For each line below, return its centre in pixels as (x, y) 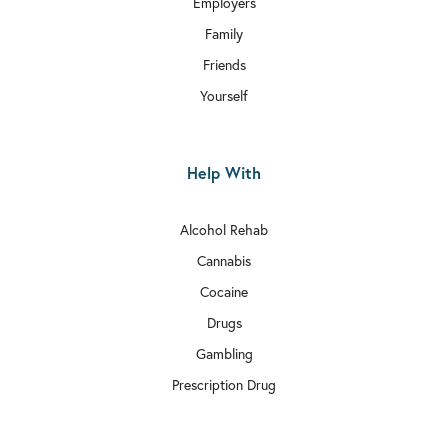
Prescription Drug (224, 385)
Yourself (224, 96)
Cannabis (224, 261)
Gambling (224, 354)
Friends (224, 65)
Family (224, 34)
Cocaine (224, 292)
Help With (224, 173)
